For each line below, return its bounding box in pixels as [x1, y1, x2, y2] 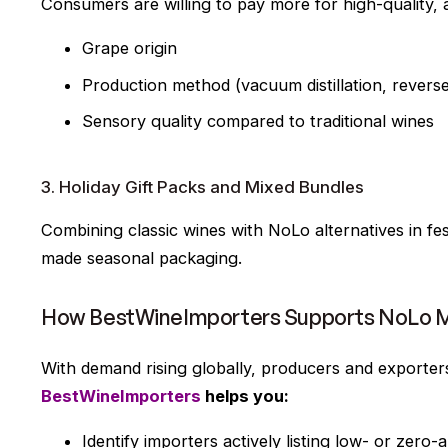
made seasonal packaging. [41, 247, 243, 268]
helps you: [201, 386, 290, 407]
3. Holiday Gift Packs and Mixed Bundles [41, 177, 365, 198]
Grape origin [82, 38, 178, 59]
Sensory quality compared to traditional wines [82, 110, 435, 131]
